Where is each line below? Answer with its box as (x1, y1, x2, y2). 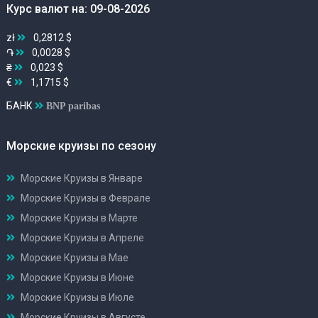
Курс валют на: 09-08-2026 (6, 2, 150, 16)
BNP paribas (46, 101, 100, 111)
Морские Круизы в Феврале (21, 192, 150, 204)
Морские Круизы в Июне (21, 271, 134, 283)
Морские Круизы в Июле (21, 291, 134, 303)
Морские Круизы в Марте (21, 212, 138, 224)
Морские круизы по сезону (6, 139, 156, 153)
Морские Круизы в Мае (21, 251, 128, 263)
